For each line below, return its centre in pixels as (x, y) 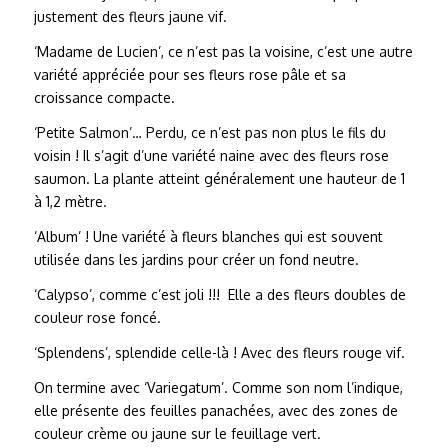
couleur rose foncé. (97, 318)
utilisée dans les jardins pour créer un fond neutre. (196, 260)
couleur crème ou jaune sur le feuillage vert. (177, 433)
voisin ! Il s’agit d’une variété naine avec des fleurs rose (211, 156)
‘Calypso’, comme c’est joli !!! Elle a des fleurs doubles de (219, 295)
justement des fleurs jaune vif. (130, 17)
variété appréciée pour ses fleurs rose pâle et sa (189, 75)
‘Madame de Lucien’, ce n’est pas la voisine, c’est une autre (223, 52)
